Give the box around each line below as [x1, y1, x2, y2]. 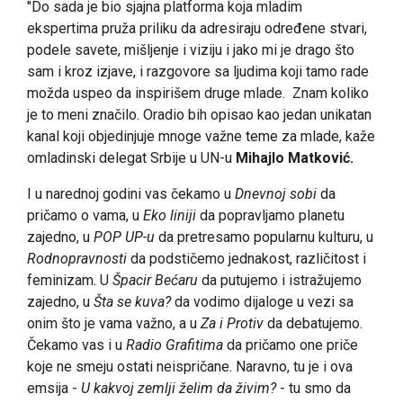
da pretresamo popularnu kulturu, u [155, 228, 373, 246]
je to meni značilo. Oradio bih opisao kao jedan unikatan [27, 106, 372, 124]
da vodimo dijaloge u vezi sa [171, 293, 354, 311]
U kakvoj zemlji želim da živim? [81, 380, 276, 398]
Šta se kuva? [94, 293, 171, 311]
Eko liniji [143, 207, 196, 225]
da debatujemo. [264, 315, 363, 333]
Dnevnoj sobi [235, 185, 317, 203]
